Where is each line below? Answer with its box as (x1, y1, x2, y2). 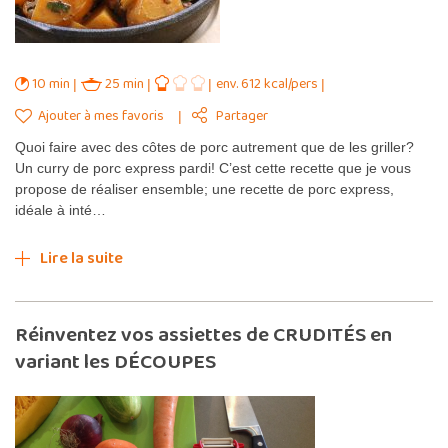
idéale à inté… (15, 201, 106, 218)
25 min (102, 72, 147, 95)
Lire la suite (40, 245, 123, 271)
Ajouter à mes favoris (35, 104, 164, 127)
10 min (29, 72, 73, 95)
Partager (216, 104, 268, 127)
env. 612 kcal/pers (216, 72, 321, 95)
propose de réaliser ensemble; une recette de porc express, (15, 180, 394, 197)
